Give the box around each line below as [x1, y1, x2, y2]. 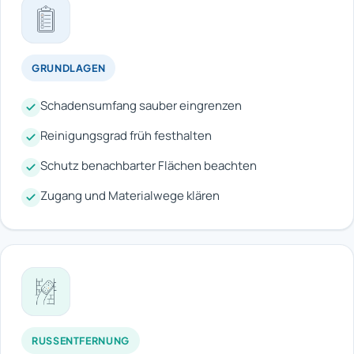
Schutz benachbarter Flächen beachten [40, 156, 257, 174]
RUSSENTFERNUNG [32, 333, 122, 347]
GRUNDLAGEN [32, 61, 106, 74]
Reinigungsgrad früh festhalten [40, 126, 212, 144]
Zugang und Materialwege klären [40, 186, 220, 204]
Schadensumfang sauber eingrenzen [40, 96, 242, 114]
